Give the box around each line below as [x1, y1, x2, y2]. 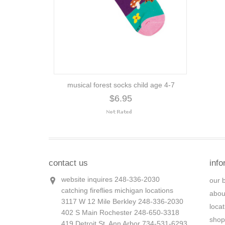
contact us [49, 158, 88, 168]
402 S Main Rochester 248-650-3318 [61, 208, 179, 216]
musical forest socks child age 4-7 [67, 81, 175, 89]
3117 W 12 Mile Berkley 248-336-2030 [61, 197, 183, 205]
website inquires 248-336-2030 [61, 175, 160, 183]
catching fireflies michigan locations [61, 186, 173, 194]
